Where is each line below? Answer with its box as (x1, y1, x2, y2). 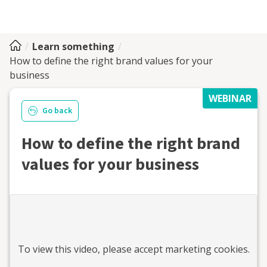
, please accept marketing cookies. (97, 243, 250, 256)
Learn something (32, 40, 114, 53)
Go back (42, 104, 72, 117)
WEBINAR (209, 92, 252, 105)
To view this (17, 243, 74, 256)
